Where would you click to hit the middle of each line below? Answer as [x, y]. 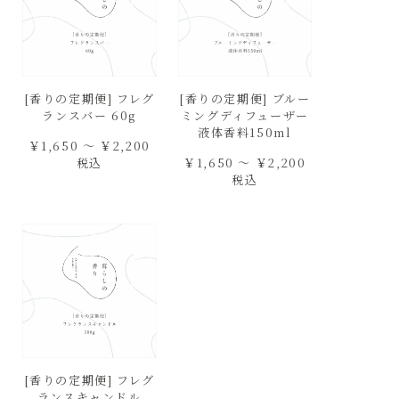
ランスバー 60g [90, 115]
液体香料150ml [244, 132]
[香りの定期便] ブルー [245, 98]
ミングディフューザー [244, 115]
